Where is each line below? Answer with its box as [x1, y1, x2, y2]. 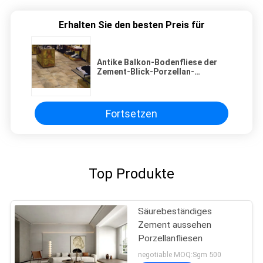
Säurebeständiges [138, 206, 213, 217]
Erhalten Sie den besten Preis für [58, 19, 205, 31]
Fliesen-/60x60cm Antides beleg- [97, 76, 225, 86]
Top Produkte [89, 166, 174, 183]
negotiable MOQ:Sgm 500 [138, 250, 222, 259]
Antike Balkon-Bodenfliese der [97, 58, 217, 68]
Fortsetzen [106, 107, 157, 120]
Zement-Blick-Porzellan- [97, 67, 194, 77]
